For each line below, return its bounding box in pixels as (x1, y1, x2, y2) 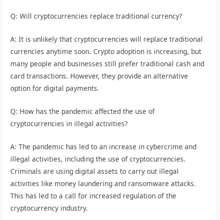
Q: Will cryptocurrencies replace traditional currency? (10, 11, 183, 21)
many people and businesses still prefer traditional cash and (10, 58, 205, 68)
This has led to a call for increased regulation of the (10, 191, 177, 200)
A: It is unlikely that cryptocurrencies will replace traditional (10, 34, 203, 44)
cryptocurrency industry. (10, 203, 88, 213)
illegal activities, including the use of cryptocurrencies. (10, 154, 186, 164)
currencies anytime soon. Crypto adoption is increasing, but (10, 46, 202, 56)
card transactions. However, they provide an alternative (10, 71, 189, 81)
